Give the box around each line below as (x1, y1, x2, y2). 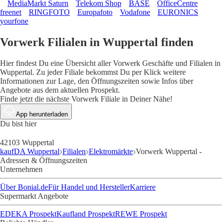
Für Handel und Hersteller (48, 182, 130, 191)
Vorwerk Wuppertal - (136, 147, 202, 156)
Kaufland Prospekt (56, 209, 115, 218)
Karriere (130, 182, 156, 191)
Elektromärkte (89, 147, 133, 156)
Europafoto (77, 7, 112, 16)
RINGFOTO (29, 7, 70, 16)
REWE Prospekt (115, 209, 167, 218)
